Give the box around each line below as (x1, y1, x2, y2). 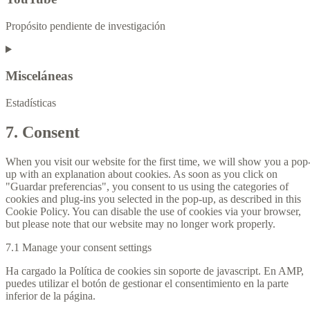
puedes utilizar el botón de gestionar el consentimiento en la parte (6, 277, 289, 289)
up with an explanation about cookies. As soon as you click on (6, 167, 277, 180)
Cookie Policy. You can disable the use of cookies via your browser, (6, 205, 301, 217)
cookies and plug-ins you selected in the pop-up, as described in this (6, 192, 301, 205)
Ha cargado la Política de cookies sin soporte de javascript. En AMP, (6, 264, 304, 277)
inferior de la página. (6, 289, 95, 302)
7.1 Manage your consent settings (6, 241, 152, 253)
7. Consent (6, 122, 80, 141)
